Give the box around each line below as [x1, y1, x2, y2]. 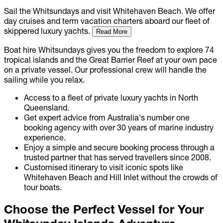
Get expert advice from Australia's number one [24, 112, 190, 122]
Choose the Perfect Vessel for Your [4, 202, 204, 217]
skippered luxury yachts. [4, 25, 90, 36]
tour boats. [24, 182, 62, 192]
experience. [24, 132, 66, 142]
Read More [96, 27, 127, 35]
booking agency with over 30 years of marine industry [24, 122, 214, 132]
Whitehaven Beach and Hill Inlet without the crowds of [24, 172, 218, 182]
